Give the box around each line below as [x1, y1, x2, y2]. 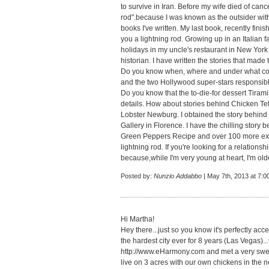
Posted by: [121, 172, 154, 180]
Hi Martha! [121, 215, 154, 223]
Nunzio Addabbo [154, 172, 202, 180]
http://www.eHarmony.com [121, 247, 205, 256]
